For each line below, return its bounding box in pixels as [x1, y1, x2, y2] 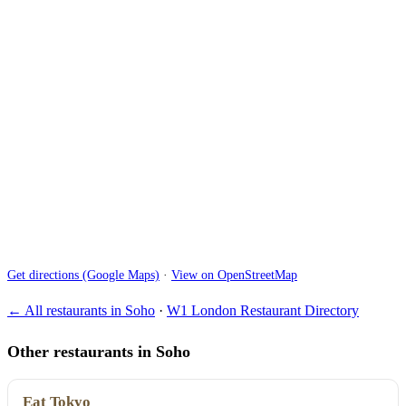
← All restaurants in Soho [7, 303, 155, 319]
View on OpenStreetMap [171, 267, 297, 282]
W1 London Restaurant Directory [167, 303, 359, 319]
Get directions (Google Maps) [7, 267, 159, 282]
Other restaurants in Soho [7, 342, 190, 361]
